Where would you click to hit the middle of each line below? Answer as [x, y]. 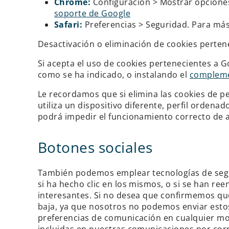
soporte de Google [92, 13]
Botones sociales [95, 147]
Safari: [68, 24]
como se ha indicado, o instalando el [113, 74]
